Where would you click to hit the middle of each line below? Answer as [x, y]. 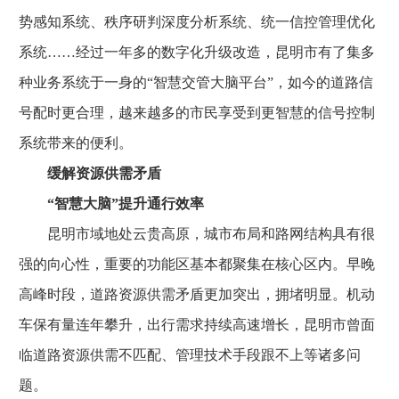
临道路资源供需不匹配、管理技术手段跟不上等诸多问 [190, 355]
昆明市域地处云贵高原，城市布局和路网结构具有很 [197, 234]
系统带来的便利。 [76, 143]
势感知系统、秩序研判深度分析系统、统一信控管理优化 [197, 22]
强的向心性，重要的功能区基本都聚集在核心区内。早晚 [197, 264]
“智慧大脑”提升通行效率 [111, 204]
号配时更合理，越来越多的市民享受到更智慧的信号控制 [197, 113]
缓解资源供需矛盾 [104, 173]
